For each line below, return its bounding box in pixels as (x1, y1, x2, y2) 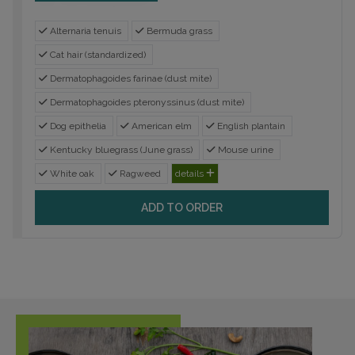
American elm (129, 120, 192, 132)
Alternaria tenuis (48, 25, 121, 36)
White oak (48, 167, 94, 179)
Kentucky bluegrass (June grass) (48, 143, 193, 155)
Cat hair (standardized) (48, 48, 146, 60)
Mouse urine (216, 143, 273, 155)
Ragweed (117, 167, 161, 179)
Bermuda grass (144, 25, 212, 36)
